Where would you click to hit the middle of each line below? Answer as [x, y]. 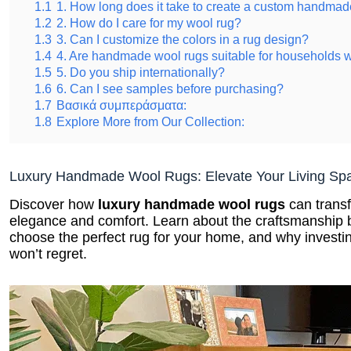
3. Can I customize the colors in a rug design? [183, 38]
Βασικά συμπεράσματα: [122, 103]
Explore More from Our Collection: [151, 120]
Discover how [54, 203]
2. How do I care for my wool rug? [149, 21]
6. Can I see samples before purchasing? [170, 87]
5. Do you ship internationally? [141, 71]
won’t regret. [49, 253]
